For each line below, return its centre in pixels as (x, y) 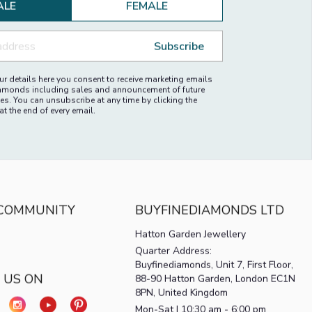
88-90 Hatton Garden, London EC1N (216, 291)
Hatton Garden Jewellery (191, 247)
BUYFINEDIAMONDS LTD (210, 223)
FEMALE (147, 18)
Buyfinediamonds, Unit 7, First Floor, (214, 277)
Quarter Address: (174, 263)
